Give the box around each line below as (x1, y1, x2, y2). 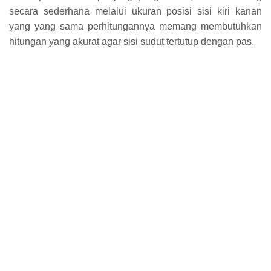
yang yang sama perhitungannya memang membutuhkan (9, 21, 262, 31)
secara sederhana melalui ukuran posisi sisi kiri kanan (9, 5, 262, 16)
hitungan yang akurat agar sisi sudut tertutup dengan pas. (9, 36, 254, 47)
